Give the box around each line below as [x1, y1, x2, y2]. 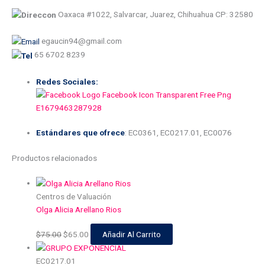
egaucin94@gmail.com [40, 35, 122, 46]
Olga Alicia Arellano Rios [36, 204, 122, 214]
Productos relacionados [12, 153, 97, 163]
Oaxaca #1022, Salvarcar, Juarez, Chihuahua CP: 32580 [56, 9, 253, 19]
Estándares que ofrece [36, 128, 125, 138]
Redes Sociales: [36, 76, 99, 86]
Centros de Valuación [36, 191, 112, 201]
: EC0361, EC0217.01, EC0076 [125, 128, 232, 138]
